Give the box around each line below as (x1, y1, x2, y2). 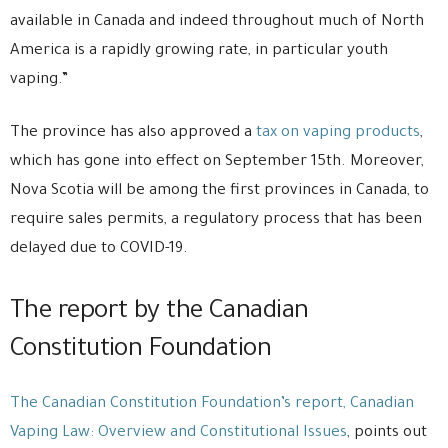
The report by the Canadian (10, 299, 309, 327)
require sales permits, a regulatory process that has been (10, 212, 422, 229)
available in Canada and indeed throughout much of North (10, 14, 424, 31)
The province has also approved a (10, 125, 256, 142)
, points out (347, 425, 427, 442)
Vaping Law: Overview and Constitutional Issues (10, 425, 347, 442)
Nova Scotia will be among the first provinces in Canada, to (10, 183, 429, 200)
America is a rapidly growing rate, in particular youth (10, 43, 388, 60)
